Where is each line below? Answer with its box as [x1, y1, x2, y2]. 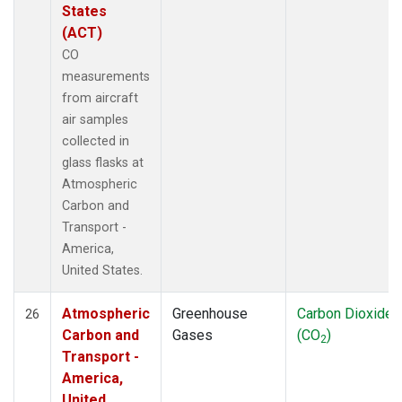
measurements [62, 68, 150, 84]
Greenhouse [172, 304, 248, 322]
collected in [62, 133, 129, 149]
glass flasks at [62, 154, 144, 170]
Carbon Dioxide [297, 304, 393, 322]
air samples [62, 111, 128, 127]
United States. [62, 262, 143, 278]
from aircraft [62, 90, 138, 106]
